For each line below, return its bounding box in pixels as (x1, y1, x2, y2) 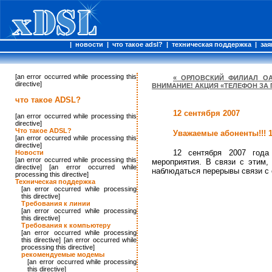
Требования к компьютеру (21, 221, 110, 229)
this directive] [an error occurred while (21, 236, 137, 243)
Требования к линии (21, 199, 90, 207)
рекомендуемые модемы (21, 250, 104, 258)
